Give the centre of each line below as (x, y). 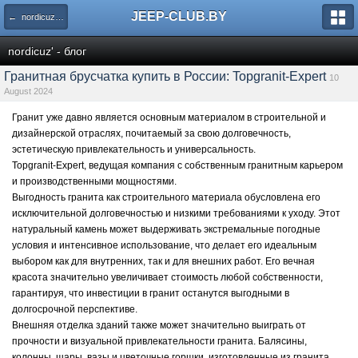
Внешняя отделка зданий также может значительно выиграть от (159, 325)
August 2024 (28, 91)
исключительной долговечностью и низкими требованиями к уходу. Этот (176, 213)
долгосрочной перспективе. (75, 309)
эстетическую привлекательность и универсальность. (134, 149)
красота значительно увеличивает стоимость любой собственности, (167, 277)
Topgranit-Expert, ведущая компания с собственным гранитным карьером (177, 165)
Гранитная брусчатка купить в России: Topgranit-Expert (165, 76)
